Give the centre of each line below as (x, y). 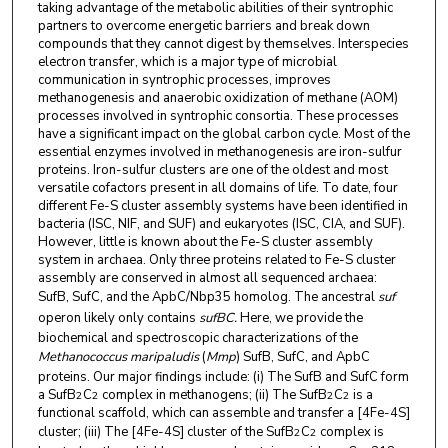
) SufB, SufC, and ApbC (302, 356)
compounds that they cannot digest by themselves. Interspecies (223, 43)
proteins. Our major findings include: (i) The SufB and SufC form (223, 376)
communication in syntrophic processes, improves (184, 79)
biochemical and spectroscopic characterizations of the (197, 337)
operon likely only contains (118, 317)
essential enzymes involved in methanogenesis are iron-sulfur (219, 151)
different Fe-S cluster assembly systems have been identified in (222, 205)
